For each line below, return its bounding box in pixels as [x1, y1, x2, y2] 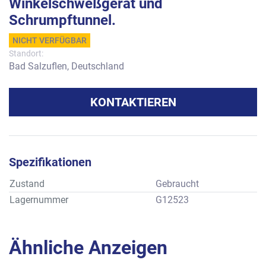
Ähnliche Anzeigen [22, 236, 167, 259]
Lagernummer [9, 194, 68, 205]
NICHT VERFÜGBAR [12, 36, 87, 45]
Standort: [9, 49, 43, 58]
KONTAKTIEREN [90, 95, 176, 109]
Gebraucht [156, 178, 199, 189]
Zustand [9, 178, 45, 189]
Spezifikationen [9, 155, 91, 169]
